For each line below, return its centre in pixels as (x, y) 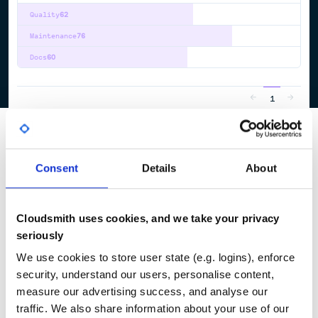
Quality (44, 14)
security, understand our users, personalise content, (145, 275)
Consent (57, 168)
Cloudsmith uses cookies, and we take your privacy (148, 218)
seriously (40, 235)
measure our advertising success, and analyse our (142, 292)
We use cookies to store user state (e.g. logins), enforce (156, 258)
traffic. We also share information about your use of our (153, 309)
